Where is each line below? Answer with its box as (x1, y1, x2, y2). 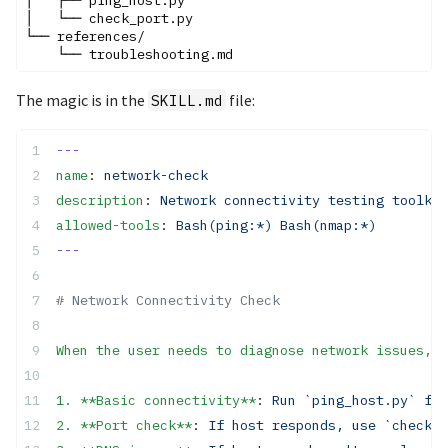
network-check (104, 165, 208, 184)
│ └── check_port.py (25, 8, 193, 27)
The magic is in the (16, 89, 148, 110)
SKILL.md (151, 90, 224, 110)
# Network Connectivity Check (56, 290, 280, 309)
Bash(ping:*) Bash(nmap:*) (176, 215, 376, 234)
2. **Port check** (56, 415, 192, 434)
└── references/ (25, 26, 145, 45)
